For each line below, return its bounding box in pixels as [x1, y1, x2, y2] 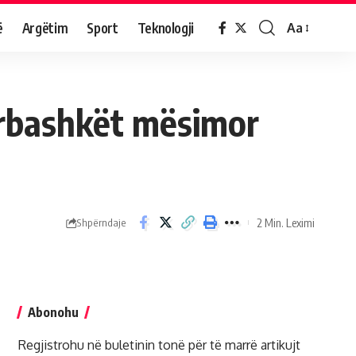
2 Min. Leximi [257, 215, 315, 230]
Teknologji [137, 18, 195, 37]
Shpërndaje [76, 215, 126, 229]
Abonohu [27, 304, 79, 320]
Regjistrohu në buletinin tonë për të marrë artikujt [17, 337, 300, 353]
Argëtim [21, 18, 68, 37]
